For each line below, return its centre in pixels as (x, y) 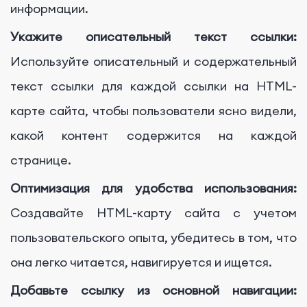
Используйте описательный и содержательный (153, 62)
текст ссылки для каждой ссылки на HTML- (153, 86)
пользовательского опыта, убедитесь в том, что (153, 238)
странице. (41, 160)
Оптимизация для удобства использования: (153, 188)
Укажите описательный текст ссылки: (153, 37)
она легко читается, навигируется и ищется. (141, 262)
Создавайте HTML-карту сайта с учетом (153, 213)
